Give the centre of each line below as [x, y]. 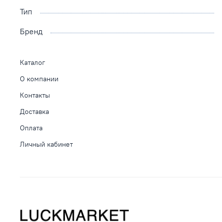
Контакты [35, 95]
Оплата [31, 128]
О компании [39, 79]
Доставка [34, 111]
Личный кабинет [46, 144]
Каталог [32, 62]
